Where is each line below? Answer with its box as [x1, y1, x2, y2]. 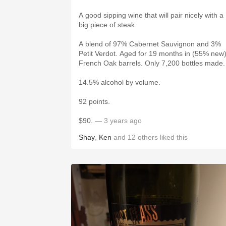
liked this [158, 133, 188, 141]
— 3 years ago [93, 117, 142, 125]
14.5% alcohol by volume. [79, 78, 160, 86]
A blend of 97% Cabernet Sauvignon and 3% [79, 40, 221, 48]
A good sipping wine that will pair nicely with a [79, 11, 223, 19]
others [138, 133, 158, 141]
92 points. [79, 97, 110, 105]
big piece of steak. [79, 21, 139, 29]
